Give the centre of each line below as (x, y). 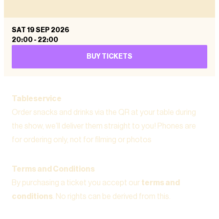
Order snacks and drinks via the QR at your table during (104, 112)
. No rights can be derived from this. (112, 197)
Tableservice (37, 99)
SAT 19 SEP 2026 (41, 30)
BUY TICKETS (109, 57)
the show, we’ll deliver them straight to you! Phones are (104, 126)
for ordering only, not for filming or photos (82, 140)
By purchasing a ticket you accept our (77, 183)
